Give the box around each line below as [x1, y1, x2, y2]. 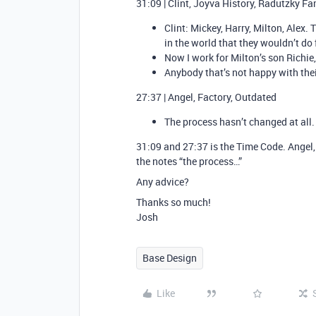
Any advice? [136, 175, 189, 188]
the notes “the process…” [136, 154, 242, 168]
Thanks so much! [136, 195, 211, 209]
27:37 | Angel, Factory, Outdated [136, 90, 276, 104]
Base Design [142, 251, 197, 265]
